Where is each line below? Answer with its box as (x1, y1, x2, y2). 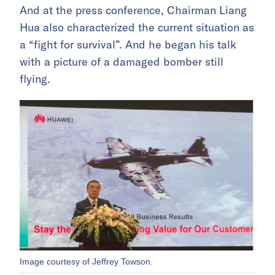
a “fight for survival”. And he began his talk (20, 37, 236, 52)
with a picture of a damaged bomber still (20, 55, 223, 69)
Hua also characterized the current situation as (20, 20, 254, 35)
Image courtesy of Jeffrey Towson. (20, 256, 153, 266)
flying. (20, 72, 50, 87)
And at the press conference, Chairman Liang (20, 3, 247, 18)
